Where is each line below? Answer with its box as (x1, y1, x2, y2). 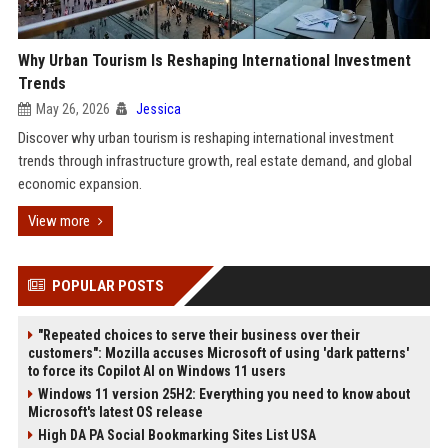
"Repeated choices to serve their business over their (37, 327, 360, 343)
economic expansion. (17, 175, 142, 193)
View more (27, 212, 90, 230)
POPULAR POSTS (51, 277, 164, 295)
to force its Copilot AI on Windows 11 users (27, 363, 286, 379)
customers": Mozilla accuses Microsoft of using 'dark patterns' (27, 345, 409, 361)
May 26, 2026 (35, 101, 110, 117)
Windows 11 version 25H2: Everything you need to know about (37, 386, 410, 402)
